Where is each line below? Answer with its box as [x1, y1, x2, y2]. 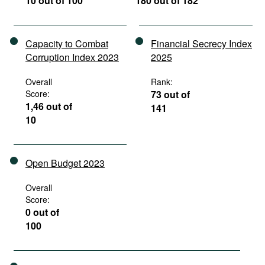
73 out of [151, 88, 190, 101]
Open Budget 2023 [25, 156, 105, 170]
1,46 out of [25, 99, 72, 113]
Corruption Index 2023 [25, 50, 119, 64]
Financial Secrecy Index [151, 37, 252, 50]
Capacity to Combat [25, 37, 108, 50]
